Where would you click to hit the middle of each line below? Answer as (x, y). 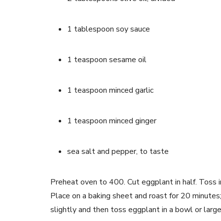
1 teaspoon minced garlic (110, 90)
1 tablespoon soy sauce (109, 29)
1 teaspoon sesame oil (107, 60)
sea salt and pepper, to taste (118, 151)
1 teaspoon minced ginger (112, 121)
